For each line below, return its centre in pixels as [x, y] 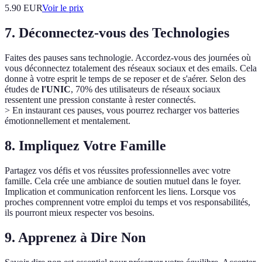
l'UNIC [56, 89]
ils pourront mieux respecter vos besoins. [80, 213]
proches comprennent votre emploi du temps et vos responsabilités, [127, 202]
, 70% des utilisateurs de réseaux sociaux [146, 89]
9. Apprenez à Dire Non [75, 237]
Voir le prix [63, 8]
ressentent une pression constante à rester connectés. [100, 100]
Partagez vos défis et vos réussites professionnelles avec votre [118, 171]
